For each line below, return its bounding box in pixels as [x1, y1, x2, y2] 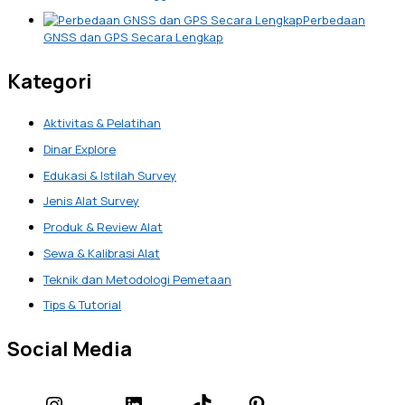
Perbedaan [303, 11, 365, 28]
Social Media [7, 335, 132, 363]
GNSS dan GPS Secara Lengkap [43, 28, 223, 45]
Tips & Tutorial [43, 297, 121, 314]
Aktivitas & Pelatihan [43, 115, 161, 132]
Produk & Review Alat [43, 219, 163, 236]
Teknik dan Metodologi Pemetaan [43, 270, 231, 287]
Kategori [7, 67, 92, 95]
